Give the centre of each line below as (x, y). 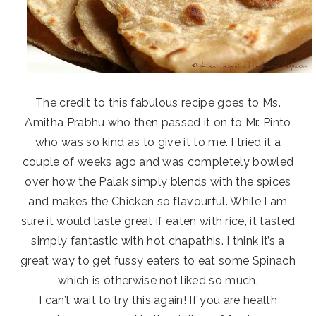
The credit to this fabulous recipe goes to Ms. (158, 103)
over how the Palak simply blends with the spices (158, 182)
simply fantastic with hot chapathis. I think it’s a (158, 241)
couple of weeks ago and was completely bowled (158, 162)
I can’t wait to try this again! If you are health (158, 300)
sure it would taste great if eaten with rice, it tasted (158, 221)
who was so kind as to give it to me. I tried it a (158, 142)
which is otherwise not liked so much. (158, 281)
